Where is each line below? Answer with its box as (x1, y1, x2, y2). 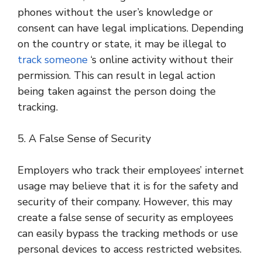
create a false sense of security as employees (18, 210, 233, 225)
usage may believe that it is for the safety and (18, 178, 239, 193)
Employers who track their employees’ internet (18, 163, 244, 177)
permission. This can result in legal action (18, 68, 215, 82)
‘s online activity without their (88, 52, 233, 67)
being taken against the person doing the (18, 84, 216, 98)
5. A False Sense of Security (18, 131, 151, 146)
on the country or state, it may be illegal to (18, 36, 226, 51)
